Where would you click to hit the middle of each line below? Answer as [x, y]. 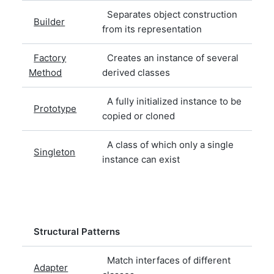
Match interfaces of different [167, 260]
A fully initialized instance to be [172, 101]
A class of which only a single [168, 144]
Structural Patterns [77, 231]
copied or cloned [139, 116]
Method [46, 72]
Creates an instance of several [171, 57]
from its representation [152, 29]
